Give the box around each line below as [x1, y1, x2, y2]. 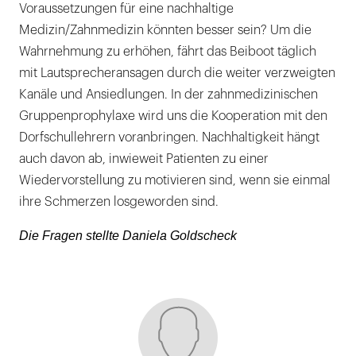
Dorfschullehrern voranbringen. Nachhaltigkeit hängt [19, 131, 319, 145]
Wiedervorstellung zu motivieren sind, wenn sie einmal [19, 174, 331, 188]
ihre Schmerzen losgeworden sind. [19, 195, 219, 209]
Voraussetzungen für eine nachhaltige [19, 2, 234, 16]
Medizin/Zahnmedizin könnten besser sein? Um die [19, 24, 311, 37]
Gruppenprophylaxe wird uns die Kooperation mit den [19, 110, 327, 123]
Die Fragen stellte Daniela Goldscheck [19, 229, 237, 243]
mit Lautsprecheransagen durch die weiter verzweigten [19, 67, 335, 80]
